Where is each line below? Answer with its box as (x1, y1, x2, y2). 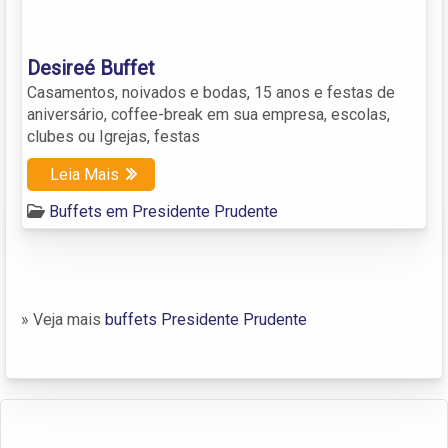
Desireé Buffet (27, 55, 155, 80)
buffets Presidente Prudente (105, 309, 307, 329)
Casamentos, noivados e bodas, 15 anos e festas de (27, 82, 395, 102)
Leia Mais (50, 164, 119, 184)
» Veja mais (21, 309, 105, 329)
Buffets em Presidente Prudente (49, 201, 278, 221)
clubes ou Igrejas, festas (27, 126, 200, 146)
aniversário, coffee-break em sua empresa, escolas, (27, 104, 390, 124)
